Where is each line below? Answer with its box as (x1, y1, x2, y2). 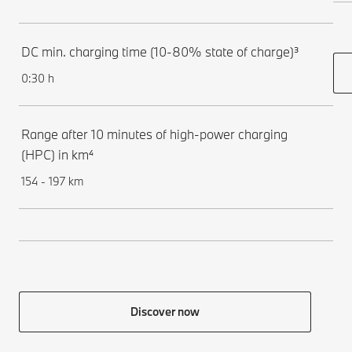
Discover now (130, 303, 200, 319)
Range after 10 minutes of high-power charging (21, 125, 288, 142)
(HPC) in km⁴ (21, 145, 93, 163)
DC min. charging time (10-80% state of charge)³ (21, 42, 299, 60)
